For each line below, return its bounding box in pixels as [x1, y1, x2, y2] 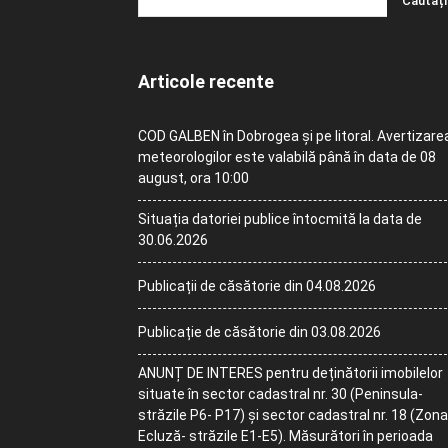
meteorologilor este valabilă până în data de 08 [138, 149, 436, 165]
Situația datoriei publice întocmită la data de [138, 211, 422, 227]
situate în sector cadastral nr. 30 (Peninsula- [138, 386, 423, 402]
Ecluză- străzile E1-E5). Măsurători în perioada [138, 428, 433, 444]
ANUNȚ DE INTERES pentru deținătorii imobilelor [138, 365, 443, 381]
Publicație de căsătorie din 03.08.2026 [138, 324, 381, 340]
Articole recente [138, 71, 274, 92]
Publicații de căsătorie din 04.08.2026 [138, 278, 376, 294]
